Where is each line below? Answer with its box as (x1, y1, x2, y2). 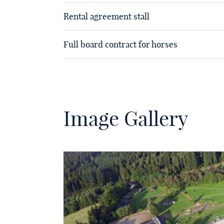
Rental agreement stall (63, 11, 149, 21)
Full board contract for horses (63, 39, 177, 49)
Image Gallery (63, 106, 188, 131)
